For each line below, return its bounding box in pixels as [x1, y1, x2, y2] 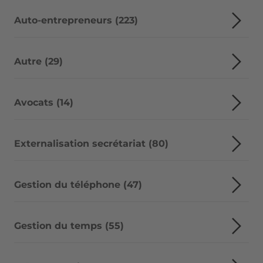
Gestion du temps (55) [14, 220, 124, 231]
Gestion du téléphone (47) [14, 179, 142, 190]
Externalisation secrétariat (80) [14, 138, 168, 149]
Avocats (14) [14, 97, 73, 108]
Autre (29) [14, 56, 63, 67]
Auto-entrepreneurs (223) [14, 15, 138, 26]
